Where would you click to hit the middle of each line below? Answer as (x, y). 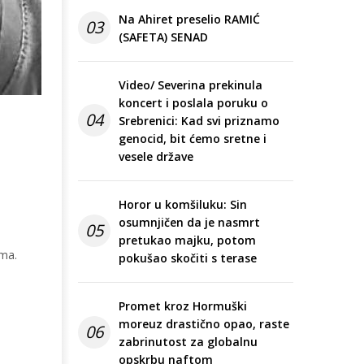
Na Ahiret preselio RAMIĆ (189, 19)
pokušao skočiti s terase (188, 258)
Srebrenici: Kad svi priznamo (199, 121)
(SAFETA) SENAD (163, 37)
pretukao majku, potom (187, 240)
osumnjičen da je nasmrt (189, 223)
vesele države (156, 157)
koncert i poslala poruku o (193, 103)
